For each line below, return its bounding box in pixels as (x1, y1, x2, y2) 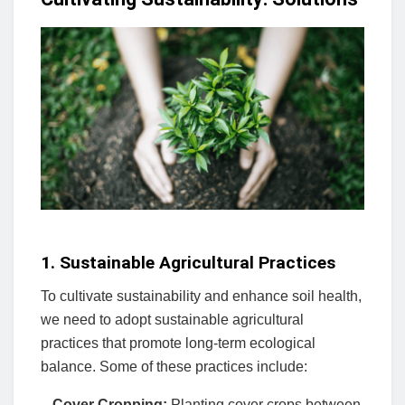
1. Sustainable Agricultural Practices (41, 252, 335, 274)
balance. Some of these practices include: (41, 358, 307, 374)
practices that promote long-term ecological (41, 334, 316, 351)
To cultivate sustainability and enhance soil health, (41, 287, 362, 304)
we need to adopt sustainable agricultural (41, 311, 304, 327)
